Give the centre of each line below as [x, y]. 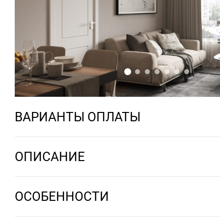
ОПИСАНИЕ [50, 156]
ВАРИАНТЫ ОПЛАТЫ [78, 117]
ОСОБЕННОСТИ [62, 196]
